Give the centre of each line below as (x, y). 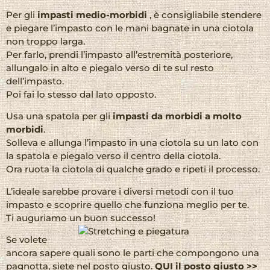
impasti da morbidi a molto (177, 116)
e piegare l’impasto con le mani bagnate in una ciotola (130, 28)
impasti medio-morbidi (93, 14)
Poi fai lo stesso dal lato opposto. (81, 94)
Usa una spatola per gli (59, 116)
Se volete (27, 240)
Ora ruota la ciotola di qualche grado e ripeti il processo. (133, 169)
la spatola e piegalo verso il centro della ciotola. (113, 156)
